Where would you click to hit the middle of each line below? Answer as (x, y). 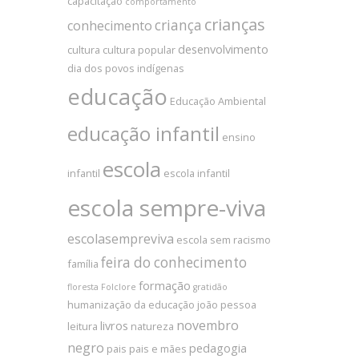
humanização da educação (131, 305)
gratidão (210, 287)
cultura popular (139, 50)
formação (164, 285)
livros (114, 325)
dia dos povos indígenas (125, 68)
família (83, 264)
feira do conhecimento (173, 262)
